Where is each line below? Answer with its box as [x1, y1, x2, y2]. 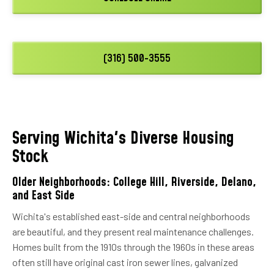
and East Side [12, 187, 75, 204]
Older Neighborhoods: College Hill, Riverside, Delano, [12, 173, 256, 191]
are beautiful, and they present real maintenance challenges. [12, 225, 254, 237]
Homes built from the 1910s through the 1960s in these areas [12, 240, 254, 253]
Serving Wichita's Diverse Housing [12, 126, 234, 150]
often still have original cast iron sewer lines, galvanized [12, 256, 238, 268]
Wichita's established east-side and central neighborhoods [12, 210, 250, 222]
